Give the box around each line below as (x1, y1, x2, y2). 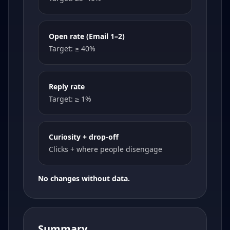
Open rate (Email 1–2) (49, 31, 125, 42)
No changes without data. (38, 174, 130, 184)
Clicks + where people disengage (49, 144, 162, 155)
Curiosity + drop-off (49, 132, 119, 142)
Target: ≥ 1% (49, 94, 91, 104)
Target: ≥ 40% (49, 44, 95, 54)
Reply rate (49, 82, 85, 92)
